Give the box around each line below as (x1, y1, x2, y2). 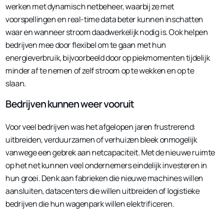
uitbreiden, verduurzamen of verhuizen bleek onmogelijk (5, 134, 197, 146)
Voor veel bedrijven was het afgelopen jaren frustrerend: (5, 121, 196, 133)
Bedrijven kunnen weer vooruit (5, 97, 134, 111)
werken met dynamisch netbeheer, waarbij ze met (5, 1, 174, 12)
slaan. (5, 78, 26, 89)
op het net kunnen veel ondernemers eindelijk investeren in (5, 160, 208, 171)
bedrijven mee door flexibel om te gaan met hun (5, 39, 166, 51)
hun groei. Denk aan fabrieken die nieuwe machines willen (5, 173, 203, 184)
